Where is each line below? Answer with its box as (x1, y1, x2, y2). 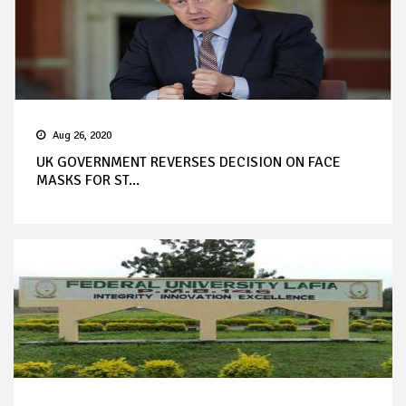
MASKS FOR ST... (36, 170, 140, 189)
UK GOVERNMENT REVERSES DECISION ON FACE (36, 152, 341, 171)
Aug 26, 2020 (53, 128, 111, 142)
